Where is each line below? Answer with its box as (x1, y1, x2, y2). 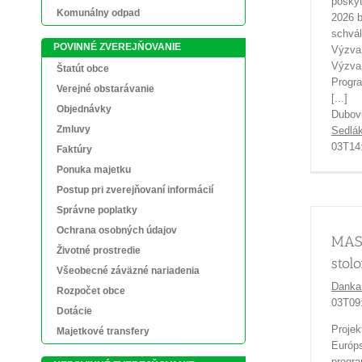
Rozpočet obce (57, 285, 125, 297)
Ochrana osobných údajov (57, 225, 177, 236)
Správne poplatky (57, 204, 137, 216)
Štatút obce (57, 63, 109, 74)
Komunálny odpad (57, 7, 140, 19)
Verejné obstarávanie (57, 83, 154, 95)
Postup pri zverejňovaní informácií (57, 184, 213, 196)
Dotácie (57, 305, 92, 317)
